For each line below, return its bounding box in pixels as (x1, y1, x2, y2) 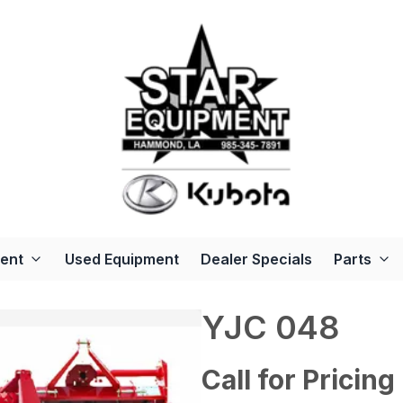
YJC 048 (201, 308, 339, 348)
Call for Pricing (201, 363, 395, 397)
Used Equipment (64, 250, 179, 269)
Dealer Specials (200, 250, 312, 269)
